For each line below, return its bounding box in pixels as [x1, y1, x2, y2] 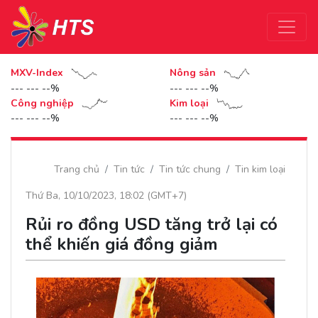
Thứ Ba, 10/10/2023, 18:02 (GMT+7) [26, 189, 187, 203]
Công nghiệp [11, 96, 77, 110]
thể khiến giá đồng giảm [26, 233, 218, 256]
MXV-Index [11, 66, 66, 79]
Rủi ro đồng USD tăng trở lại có [26, 213, 278, 236]
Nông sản [170, 66, 219, 79]
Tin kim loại [235, 163, 285, 177]
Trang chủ [54, 163, 99, 177]
